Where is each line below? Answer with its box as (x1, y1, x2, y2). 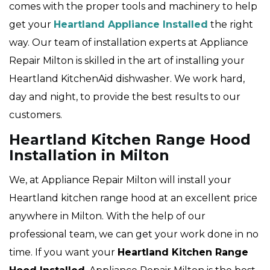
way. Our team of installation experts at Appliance (9, 37, 248, 49)
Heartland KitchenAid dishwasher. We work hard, (9, 73, 245, 85)
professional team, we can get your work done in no (9, 228, 259, 240)
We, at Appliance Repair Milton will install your (9, 174, 231, 186)
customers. (9, 109, 62, 121)
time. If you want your (9, 246, 118, 259)
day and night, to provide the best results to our (9, 91, 240, 103)
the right (208, 19, 253, 31)
